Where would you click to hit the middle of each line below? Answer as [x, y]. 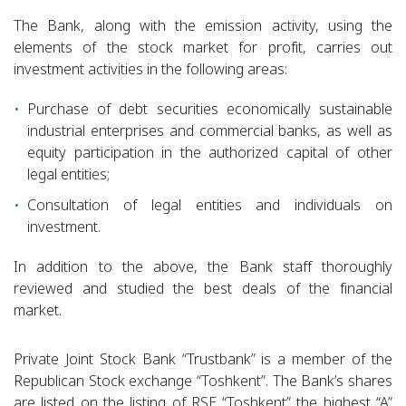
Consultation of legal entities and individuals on [210, 205]
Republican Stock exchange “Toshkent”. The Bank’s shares [203, 381]
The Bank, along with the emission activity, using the [203, 25]
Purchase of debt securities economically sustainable [210, 109]
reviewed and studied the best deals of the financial [203, 288]
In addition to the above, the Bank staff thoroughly [203, 266]
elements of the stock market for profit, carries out [203, 47]
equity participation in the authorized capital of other [210, 152]
